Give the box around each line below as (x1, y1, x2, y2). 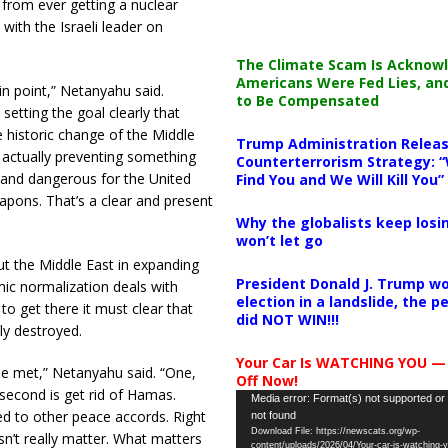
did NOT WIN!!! (235, 310, 339, 330)
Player (234, 412, 275, 432)
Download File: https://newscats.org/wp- (250, 426, 420, 437)
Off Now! (235, 371, 298, 391)
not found (250, 409, 296, 422)
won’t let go (235, 231, 323, 251)
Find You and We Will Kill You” (235, 170, 444, 190)
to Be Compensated (235, 91, 379, 111)
